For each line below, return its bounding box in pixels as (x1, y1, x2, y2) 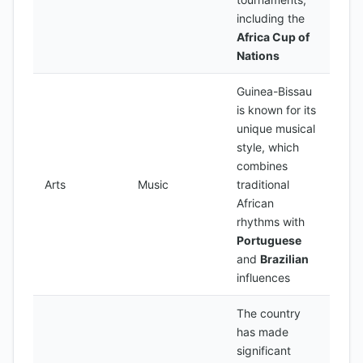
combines (237, 159, 288, 173)
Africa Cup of (237, 30, 310, 44)
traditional (237, 177, 289, 191)
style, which (237, 140, 299, 154)
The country (237, 306, 301, 320)
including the (237, 11, 305, 25)
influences (237, 271, 290, 284)
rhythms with (237, 215, 305, 228)
